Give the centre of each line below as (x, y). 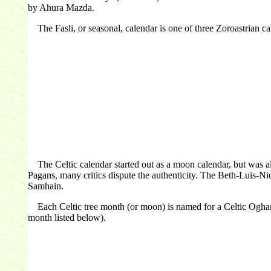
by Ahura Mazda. (61, 8)
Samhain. (45, 186)
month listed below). (67, 217)
